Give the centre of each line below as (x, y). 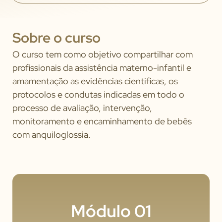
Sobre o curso (56, 37)
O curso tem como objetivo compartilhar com (103, 54)
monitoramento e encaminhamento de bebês (102, 121)
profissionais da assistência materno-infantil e (102, 67)
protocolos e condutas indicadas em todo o (98, 94)
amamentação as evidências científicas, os (95, 81)
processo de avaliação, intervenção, (82, 108)
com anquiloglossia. (52, 134)
